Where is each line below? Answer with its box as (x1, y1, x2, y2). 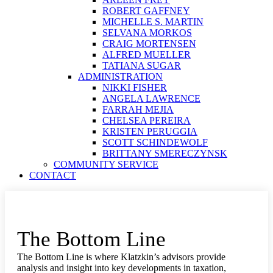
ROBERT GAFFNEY (102, 5, 190, 16)
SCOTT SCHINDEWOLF (102, 137, 208, 147)
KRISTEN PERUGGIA (102, 126, 197, 136)
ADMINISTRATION (78, 71, 163, 82)
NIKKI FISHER (102, 82, 167, 93)
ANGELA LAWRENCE (102, 93, 200, 104)
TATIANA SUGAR (102, 60, 181, 71)
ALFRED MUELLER (102, 49, 191, 60)
